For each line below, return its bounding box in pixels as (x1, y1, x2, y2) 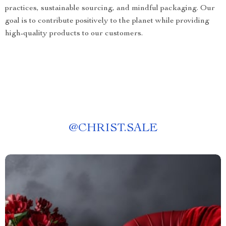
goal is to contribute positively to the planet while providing (5, 17, 209, 25)
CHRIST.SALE (78, 123, 157, 135)
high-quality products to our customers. (5, 30, 143, 38)
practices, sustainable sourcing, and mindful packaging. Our (5, 5, 215, 13)
